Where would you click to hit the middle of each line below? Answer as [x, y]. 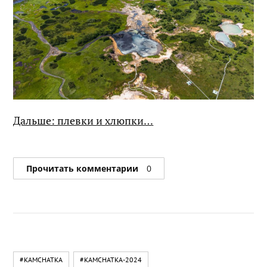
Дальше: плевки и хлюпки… [83, 121]
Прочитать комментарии [84, 168]
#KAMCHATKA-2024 [111, 260]
